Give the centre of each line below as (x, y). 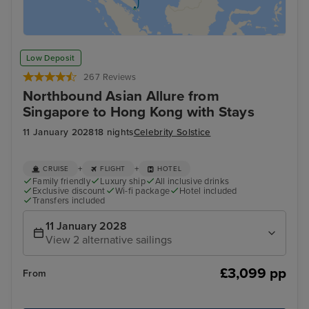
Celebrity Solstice (172, 132)
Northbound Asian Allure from (121, 97)
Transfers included (69, 201)
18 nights (114, 132)
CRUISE (56, 169)
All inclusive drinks (192, 181)
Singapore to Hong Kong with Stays (139, 112)
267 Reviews (110, 78)
